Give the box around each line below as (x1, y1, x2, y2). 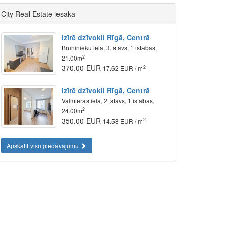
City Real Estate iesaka (1, 9, 75, 19)
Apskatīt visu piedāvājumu (7, 140, 80, 150)
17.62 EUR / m (103, 64, 144, 72)
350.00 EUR (62, 115, 103, 126)
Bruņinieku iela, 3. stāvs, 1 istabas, (62, 43, 157, 52)
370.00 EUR (62, 63, 103, 73)
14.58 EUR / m (103, 116, 144, 125)
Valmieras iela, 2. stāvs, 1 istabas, (62, 96, 155, 105)
